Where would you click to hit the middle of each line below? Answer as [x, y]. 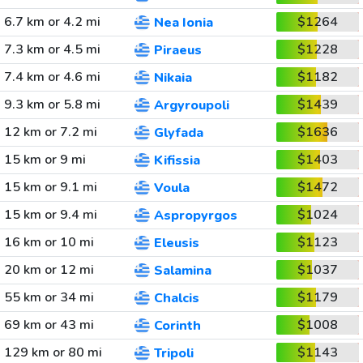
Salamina [182, 271]
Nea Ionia [183, 23]
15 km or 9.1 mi [50, 187]
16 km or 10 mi [49, 242]
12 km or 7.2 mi [50, 132]
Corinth [177, 326]
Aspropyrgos [195, 216]
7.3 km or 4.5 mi [52, 49]
